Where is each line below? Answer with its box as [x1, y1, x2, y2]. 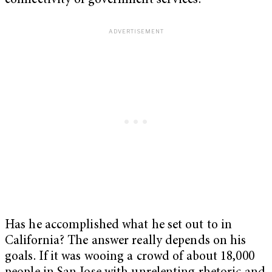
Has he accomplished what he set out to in [5, 219, 233, 232]
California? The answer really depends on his [5, 234, 246, 248]
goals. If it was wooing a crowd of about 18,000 [5, 250, 254, 263]
